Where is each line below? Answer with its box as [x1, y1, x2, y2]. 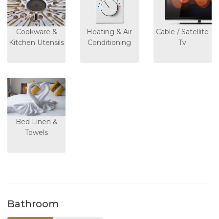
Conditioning [88, 38, 131, 47]
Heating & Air [87, 27, 132, 36]
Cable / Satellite [156, 27, 209, 36]
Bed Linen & [15, 117, 58, 127]
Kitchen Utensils [9, 38, 65, 47]
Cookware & [16, 27, 57, 36]
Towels [25, 128, 48, 137]
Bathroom [7, 198, 59, 210]
